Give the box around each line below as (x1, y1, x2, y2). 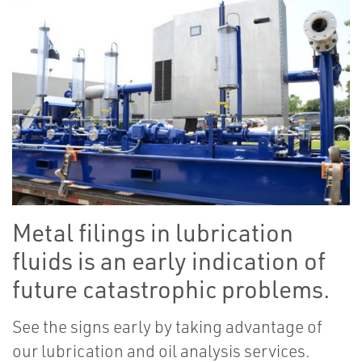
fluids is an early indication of (12, 246, 326, 276)
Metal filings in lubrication (12, 217, 293, 248)
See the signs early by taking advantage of (12, 316, 322, 338)
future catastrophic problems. (12, 274, 330, 305)
